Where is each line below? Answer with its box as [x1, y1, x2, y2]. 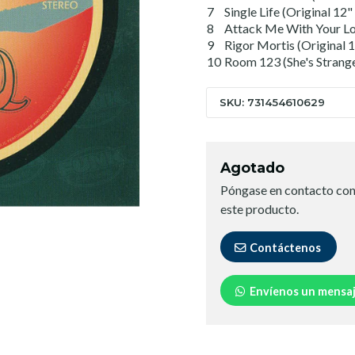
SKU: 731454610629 [219, 95, 325, 109]
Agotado [220, 158, 284, 176]
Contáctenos [247, 240, 321, 254]
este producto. [220, 200, 299, 216]
